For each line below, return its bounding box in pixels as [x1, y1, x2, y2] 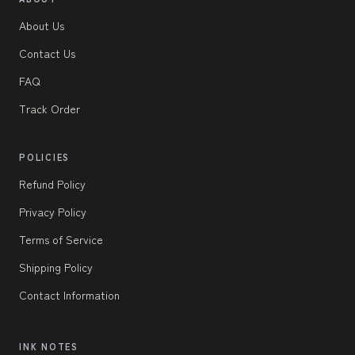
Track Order [19, 100, 80, 116]
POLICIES [19, 150, 71, 163]
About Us [19, 17, 64, 33]
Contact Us [19, 44, 75, 61]
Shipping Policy [19, 258, 93, 275]
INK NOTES [19, 339, 78, 353]
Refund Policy [19, 175, 86, 192]
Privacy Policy [19, 203, 86, 219]
